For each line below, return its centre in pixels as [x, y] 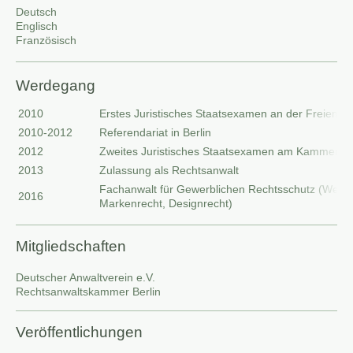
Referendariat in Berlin [155, 132]
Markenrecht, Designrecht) [166, 203]
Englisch [37, 26]
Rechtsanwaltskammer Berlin [88, 292]
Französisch [46, 40]
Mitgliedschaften [71, 246]
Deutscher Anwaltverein [76, 277]
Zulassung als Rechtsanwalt [169, 170]
